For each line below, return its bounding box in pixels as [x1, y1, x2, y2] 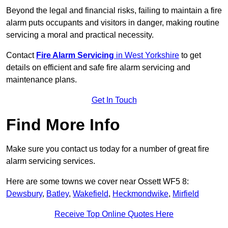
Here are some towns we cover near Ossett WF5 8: [6, 177, 189, 186]
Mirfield [173, 189, 199, 198]
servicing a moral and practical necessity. [6, 31, 154, 40]
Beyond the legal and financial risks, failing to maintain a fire [6, 6, 222, 15]
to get [179, 51, 201, 60]
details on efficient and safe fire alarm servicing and [6, 63, 190, 72]
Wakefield [73, 189, 108, 198]
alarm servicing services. [6, 157, 95, 166]
